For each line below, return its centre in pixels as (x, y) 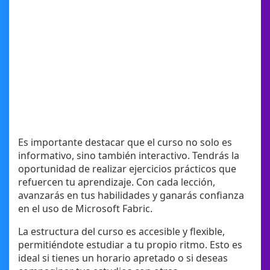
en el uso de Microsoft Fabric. (85, 209)
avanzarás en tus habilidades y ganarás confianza (131, 196)
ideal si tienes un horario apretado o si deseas (123, 258)
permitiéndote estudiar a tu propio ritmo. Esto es (130, 245)
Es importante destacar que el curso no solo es (125, 143)
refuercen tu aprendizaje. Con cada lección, (117, 182)
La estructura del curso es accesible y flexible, (121, 232)
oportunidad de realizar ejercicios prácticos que (127, 169)
